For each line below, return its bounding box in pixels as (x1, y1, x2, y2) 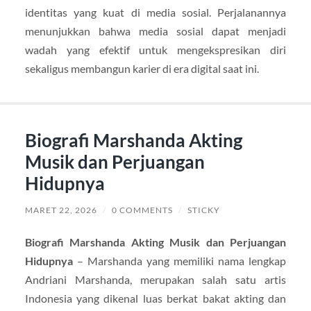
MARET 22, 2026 (24, 205, 97, 216)
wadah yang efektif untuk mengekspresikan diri (24, 42, 287, 56)
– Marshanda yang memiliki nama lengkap (72, 254, 287, 268)
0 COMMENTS (111, 205, 173, 216)
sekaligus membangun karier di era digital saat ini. (24, 61, 259, 75)
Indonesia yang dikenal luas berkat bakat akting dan (24, 292, 287, 305)
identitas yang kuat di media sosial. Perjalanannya (24, 5, 287, 19)
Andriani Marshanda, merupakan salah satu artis (24, 273, 287, 287)
